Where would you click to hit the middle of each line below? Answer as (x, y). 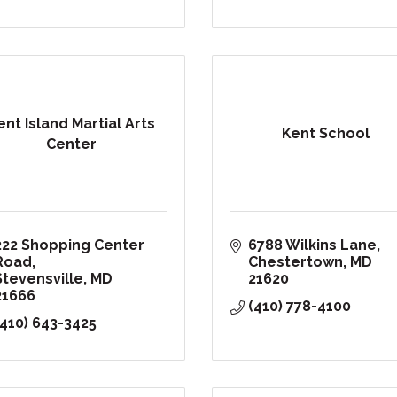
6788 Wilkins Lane (312, 245)
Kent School (326, 134)
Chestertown (296, 262)
